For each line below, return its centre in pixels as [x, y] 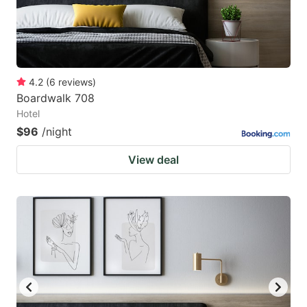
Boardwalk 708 [56, 98]
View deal [153, 159]
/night [57, 131]
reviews [75, 82]
